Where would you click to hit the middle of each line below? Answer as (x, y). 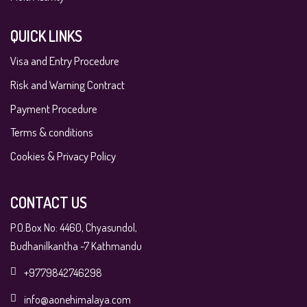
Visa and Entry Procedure (65, 61)
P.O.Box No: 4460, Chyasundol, (74, 227)
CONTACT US (49, 202)
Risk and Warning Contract (67, 85)
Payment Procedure (54, 108)
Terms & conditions (52, 132)
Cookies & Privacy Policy (63, 156)
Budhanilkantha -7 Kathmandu (76, 246)
